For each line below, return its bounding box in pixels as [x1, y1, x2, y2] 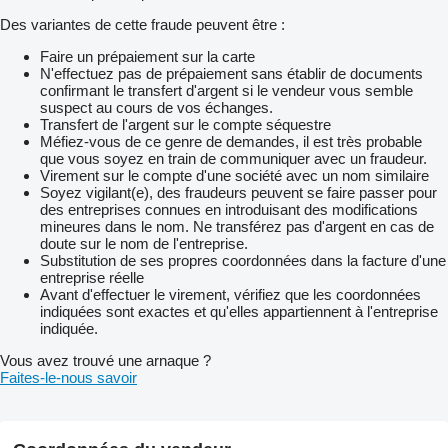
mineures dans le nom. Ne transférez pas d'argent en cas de [40, 217, 434, 235]
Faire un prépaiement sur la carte [40, 47, 255, 65]
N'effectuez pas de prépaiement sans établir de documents [40, 64, 423, 82]
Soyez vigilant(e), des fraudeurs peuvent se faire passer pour [40, 183, 437, 201]
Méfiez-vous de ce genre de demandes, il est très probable [40, 132, 422, 150]
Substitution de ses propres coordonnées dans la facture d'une [40, 251, 446, 269]
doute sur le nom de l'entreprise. [40, 234, 248, 252]
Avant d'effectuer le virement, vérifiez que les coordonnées [40, 285, 421, 303]
